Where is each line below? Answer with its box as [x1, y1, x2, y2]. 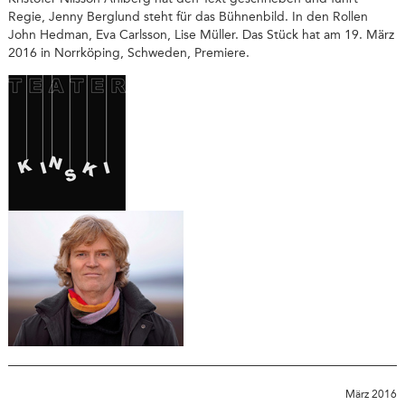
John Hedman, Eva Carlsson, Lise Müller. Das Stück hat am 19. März [7, 26, 394, 42]
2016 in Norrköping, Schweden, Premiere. [7, 44, 250, 61]
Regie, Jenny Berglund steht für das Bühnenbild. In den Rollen [7, 8, 368, 24]
